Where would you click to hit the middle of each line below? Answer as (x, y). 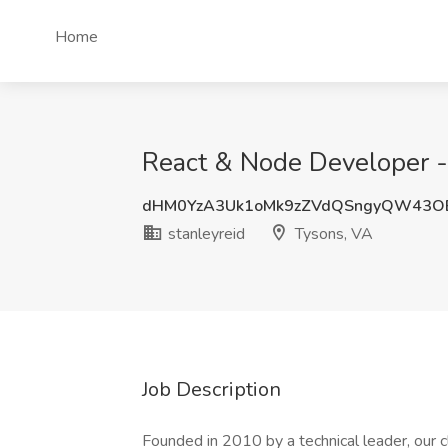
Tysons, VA (332, 234)
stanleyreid (204, 234)
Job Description (211, 389)
